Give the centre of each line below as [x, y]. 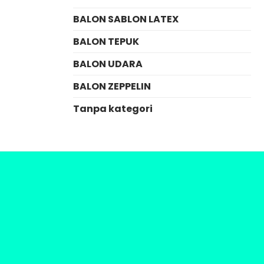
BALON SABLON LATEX [126, 19]
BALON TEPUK [106, 41]
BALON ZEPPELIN [112, 86]
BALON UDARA [108, 64]
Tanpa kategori [113, 108]
